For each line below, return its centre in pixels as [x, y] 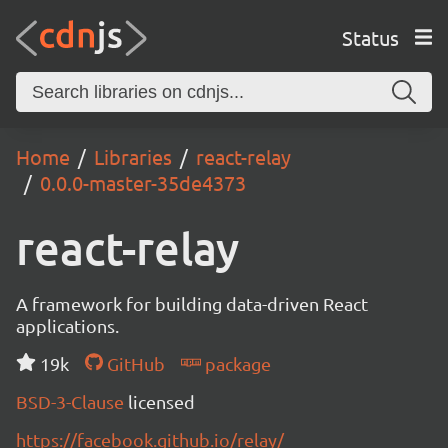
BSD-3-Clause [72, 401]
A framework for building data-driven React [192, 303]
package [235, 363]
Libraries [133, 156]
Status [370, 37]
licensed [161, 401]
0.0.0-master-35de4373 [143, 182]
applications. [67, 325]
